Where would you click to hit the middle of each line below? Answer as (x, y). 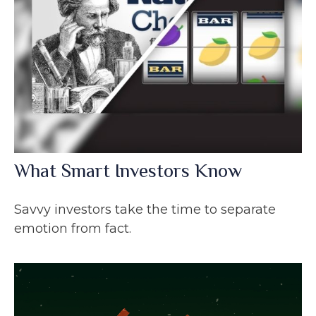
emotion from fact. (73, 228)
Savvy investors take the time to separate (145, 209)
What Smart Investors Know (128, 170)
